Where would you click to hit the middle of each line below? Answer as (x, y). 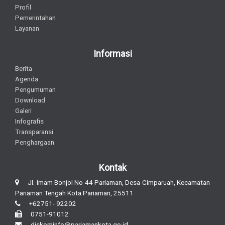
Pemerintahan (35, 17)
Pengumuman (35, 89)
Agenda (27, 79)
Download (30, 100)
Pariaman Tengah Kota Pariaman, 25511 (74, 193)
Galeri (23, 110)
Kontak (113, 167)
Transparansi (34, 131)
